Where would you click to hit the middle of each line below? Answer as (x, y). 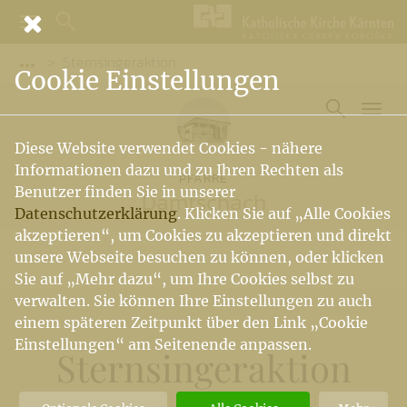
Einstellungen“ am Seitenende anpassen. (163, 344)
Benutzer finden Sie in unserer (125, 192)
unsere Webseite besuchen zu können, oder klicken (199, 257)
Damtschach (203, 201)
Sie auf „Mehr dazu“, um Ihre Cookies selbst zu (184, 279)
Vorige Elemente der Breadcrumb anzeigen (175, 62)
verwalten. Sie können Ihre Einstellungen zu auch (194, 301)
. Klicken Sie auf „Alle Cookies (284, 213)
